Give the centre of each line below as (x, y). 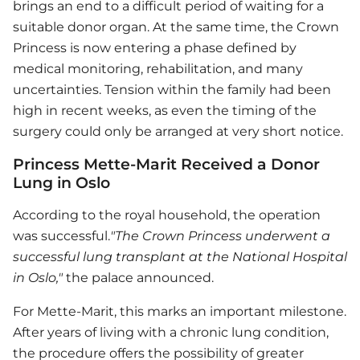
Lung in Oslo (61, 183)
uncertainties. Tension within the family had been (172, 90)
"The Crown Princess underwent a (220, 236)
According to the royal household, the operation (167, 215)
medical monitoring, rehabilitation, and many (158, 69)
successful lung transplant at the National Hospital (180, 257)
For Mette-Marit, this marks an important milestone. (180, 312)
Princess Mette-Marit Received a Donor (166, 164)
